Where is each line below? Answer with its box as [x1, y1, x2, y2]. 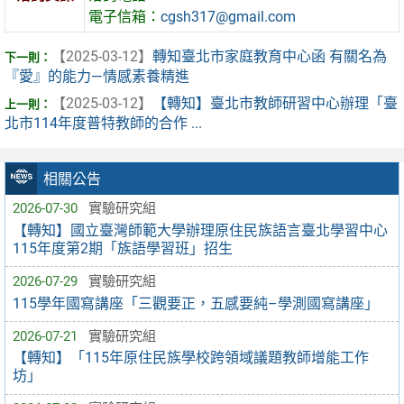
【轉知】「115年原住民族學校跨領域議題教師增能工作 [13, 349, 369, 367]
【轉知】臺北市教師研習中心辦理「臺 [152, 95, 398, 113]
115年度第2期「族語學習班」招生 [13, 239, 233, 257]
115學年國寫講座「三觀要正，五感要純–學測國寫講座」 [13, 294, 379, 312]
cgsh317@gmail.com [161, 8, 297, 26]
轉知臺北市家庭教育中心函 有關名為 [152, 48, 387, 66]
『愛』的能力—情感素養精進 [5, 68, 189, 86]
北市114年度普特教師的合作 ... [5, 115, 202, 133]
